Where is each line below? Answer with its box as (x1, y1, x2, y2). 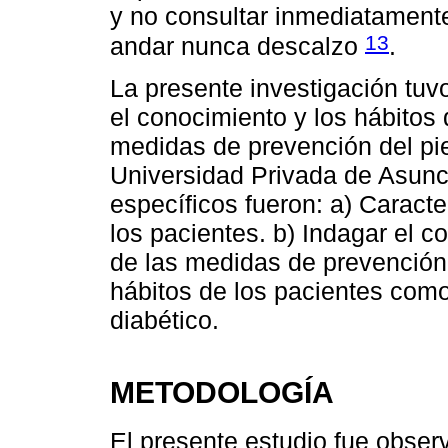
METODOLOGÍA (110, 375, 334, 410)
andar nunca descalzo (110, 32, 365, 61)
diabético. (110, 306, 219, 335)
